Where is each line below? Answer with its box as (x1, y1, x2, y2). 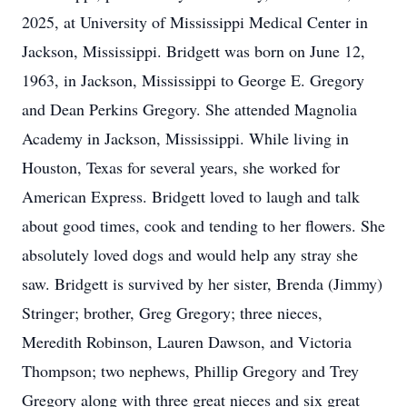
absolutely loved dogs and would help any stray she (22, 243, 358, 265)
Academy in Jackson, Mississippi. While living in (22, 127, 349, 149)
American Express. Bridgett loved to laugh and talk (22, 185, 360, 207)
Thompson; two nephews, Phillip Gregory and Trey (22, 360, 359, 382)
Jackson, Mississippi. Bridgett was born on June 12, (22, 40, 365, 62)
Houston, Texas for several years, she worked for (22, 156, 340, 178)
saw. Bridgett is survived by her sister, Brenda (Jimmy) (22, 273, 382, 294)
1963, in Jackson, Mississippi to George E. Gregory (22, 69, 364, 91)
